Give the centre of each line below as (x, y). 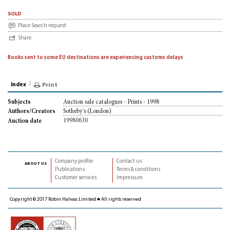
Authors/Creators (32, 112)
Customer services (76, 178)
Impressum (130, 178)
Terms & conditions (138, 169)
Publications (70, 169)
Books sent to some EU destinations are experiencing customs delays (95, 58)
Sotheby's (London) (87, 112)
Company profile (74, 161)
